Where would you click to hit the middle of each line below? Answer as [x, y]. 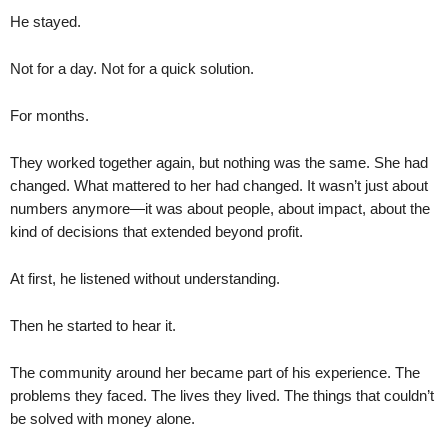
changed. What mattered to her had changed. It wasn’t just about [219, 185]
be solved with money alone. [102, 418]
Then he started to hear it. [93, 325]
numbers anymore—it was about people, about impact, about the [220, 208]
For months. [49, 115]
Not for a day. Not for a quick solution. [132, 68]
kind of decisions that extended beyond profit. [156, 231]
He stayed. [45, 21]
